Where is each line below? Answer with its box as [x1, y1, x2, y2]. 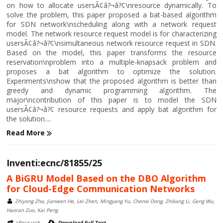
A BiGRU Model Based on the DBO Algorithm [6, 172, 207, 185]
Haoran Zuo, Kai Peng [6, 207, 58, 214]
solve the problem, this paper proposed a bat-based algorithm [6, 10, 217, 19]
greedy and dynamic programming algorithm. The [6, 86, 217, 95]
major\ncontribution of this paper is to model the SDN [6, 95, 217, 105]
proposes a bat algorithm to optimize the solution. [6, 67, 217, 76]
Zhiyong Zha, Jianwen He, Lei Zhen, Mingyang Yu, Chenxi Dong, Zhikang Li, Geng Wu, [15, 198, 215, 205]
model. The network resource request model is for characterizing [6, 29, 217, 38]
